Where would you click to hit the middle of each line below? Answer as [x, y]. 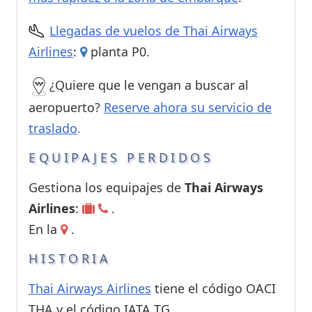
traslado [53, 128]
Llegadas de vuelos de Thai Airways [154, 31]
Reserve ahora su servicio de [188, 108]
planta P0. [118, 52]
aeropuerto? [66, 108]
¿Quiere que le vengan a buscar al [149, 85]
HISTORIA [70, 259]
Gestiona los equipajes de [107, 188]
